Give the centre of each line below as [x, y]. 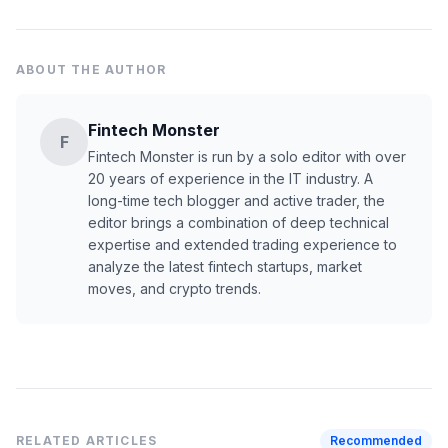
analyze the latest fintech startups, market [225, 266]
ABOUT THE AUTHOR [91, 69]
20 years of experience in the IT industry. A [230, 178]
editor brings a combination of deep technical [238, 222]
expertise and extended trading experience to [242, 244]
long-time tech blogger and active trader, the [236, 200]
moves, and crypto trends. [174, 288]
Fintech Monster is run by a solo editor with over [247, 156]
